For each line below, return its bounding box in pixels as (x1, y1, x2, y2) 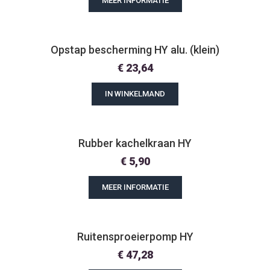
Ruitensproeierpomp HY (77, 230, 193, 243)
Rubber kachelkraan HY (78, 137, 192, 149)
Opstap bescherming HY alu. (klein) (51, 43, 219, 56)
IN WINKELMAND (105, 89, 165, 98)
